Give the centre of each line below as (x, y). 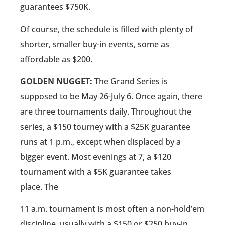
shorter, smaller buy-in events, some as (95, 44)
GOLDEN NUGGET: (56, 82)
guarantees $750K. (55, 7)
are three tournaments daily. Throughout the (106, 112)
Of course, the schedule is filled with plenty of (107, 29)
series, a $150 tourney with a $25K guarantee (105, 127)
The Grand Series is (130, 82)
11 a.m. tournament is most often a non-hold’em (112, 209)
